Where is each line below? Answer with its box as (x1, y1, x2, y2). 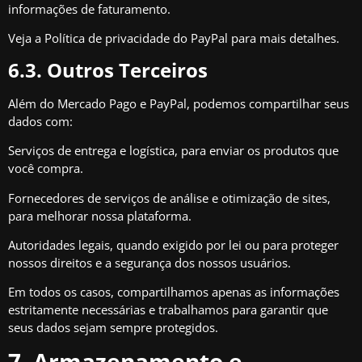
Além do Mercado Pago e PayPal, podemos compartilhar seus (8, 95, 349, 112)
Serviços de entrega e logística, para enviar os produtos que (8, 142, 339, 159)
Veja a (8, 30, 44, 47)
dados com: (8, 112, 73, 129)
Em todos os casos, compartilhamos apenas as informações (8, 284, 339, 301)
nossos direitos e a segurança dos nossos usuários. (8, 254, 291, 271)
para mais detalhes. (228, 30, 339, 47)
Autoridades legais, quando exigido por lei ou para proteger (8, 236, 339, 253)
